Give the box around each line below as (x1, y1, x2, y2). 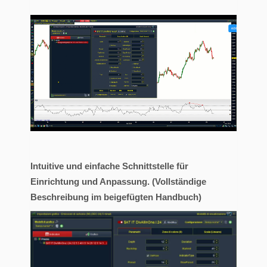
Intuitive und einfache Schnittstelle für (30, 160, 188, 171)
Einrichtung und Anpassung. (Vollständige (30, 176, 206, 187)
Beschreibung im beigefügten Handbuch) (30, 191, 201, 202)
